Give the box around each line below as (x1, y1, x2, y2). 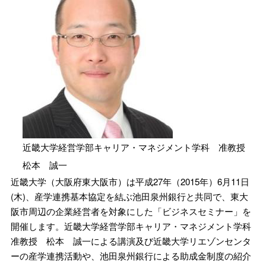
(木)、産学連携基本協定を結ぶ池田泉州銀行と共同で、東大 (11, 190, 248, 203)
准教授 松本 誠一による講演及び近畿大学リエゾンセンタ (11, 235, 251, 248)
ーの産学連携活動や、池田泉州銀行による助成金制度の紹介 (11, 249, 251, 262)
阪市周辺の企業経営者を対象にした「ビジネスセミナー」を (11, 205, 251, 218)
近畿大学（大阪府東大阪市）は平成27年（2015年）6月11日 (11, 175, 249, 188)
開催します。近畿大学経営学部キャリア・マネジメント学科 (11, 220, 251, 233)
